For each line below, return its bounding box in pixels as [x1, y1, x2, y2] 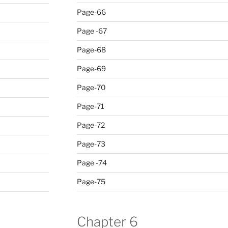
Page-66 [76, 7, 106, 16]
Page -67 [76, 26, 107, 35]
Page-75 [76, 177, 105, 186]
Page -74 [76, 158, 107, 167]
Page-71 [76, 101, 104, 110]
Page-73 [76, 139, 105, 148]
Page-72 [76, 120, 105, 129]
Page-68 [76, 45, 106, 54]
